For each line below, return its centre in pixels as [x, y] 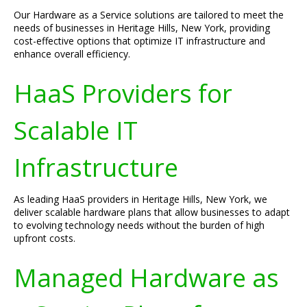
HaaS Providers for [123, 93]
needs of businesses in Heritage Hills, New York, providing [142, 28]
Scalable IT [76, 130]
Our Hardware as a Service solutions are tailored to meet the [149, 15]
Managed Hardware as [146, 278]
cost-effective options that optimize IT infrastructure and [139, 41]
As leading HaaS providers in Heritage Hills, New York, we [140, 199]
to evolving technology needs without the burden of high [139, 225]
